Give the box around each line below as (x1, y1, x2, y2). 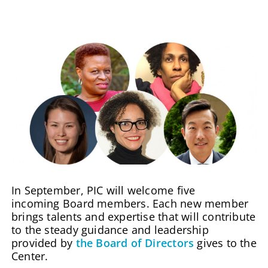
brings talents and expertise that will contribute (11, 209, 256, 224)
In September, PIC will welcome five (11, 182, 196, 197)
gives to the (194, 235, 257, 250)
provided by (11, 235, 73, 250)
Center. (11, 248, 48, 263)
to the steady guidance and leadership (11, 222, 209, 237)
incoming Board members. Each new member (11, 196, 249, 211)
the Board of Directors (72, 235, 194, 250)
